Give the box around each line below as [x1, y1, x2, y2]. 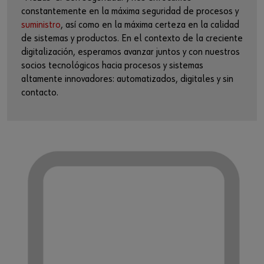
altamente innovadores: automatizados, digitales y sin [21, 74, 233, 84]
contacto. [21, 87, 58, 98]
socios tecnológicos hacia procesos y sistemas [21, 60, 203, 71]
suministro [21, 19, 61, 30]
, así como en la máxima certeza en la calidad [61, 19, 239, 30]
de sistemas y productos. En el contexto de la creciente [21, 33, 243, 44]
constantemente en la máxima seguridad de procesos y [21, 6, 239, 16]
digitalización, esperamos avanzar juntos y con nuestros [21, 47, 240, 57]
